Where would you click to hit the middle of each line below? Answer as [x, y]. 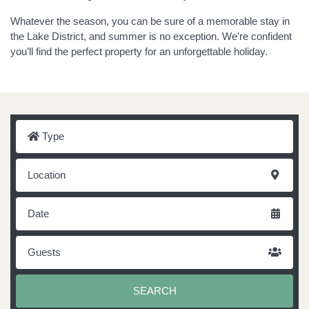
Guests [44, 252]
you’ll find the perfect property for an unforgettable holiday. [139, 51]
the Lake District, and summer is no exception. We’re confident [151, 36]
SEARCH [154, 291]
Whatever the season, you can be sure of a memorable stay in [150, 21]
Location [47, 175]
